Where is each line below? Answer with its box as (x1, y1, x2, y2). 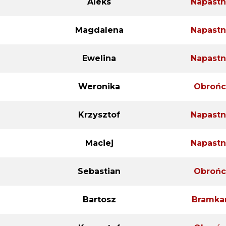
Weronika (78, 81, 120, 91)
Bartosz (82, 194, 116, 204)
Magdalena (75, 25, 124, 35)
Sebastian (78, 166, 121, 176)
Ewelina (82, 53, 116, 63)
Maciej (85, 138, 114, 148)
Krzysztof (78, 109, 120, 120)
